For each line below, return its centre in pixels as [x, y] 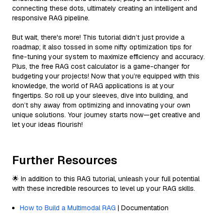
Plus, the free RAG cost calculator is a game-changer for [101, 66]
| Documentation [142, 208]
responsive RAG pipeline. [51, 18]
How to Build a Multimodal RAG [68, 208]
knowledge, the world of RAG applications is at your [93, 85]
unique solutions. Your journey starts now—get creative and [106, 115]
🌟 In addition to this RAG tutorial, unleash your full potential [106, 178]
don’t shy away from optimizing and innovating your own [101, 105]
